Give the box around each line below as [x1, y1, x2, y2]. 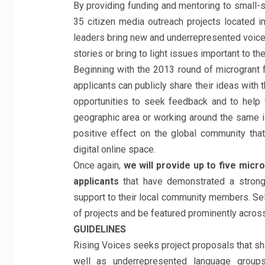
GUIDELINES [73, 224, 126, 235]
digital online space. [73, 144, 156, 155]
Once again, [73, 160, 124, 171]
